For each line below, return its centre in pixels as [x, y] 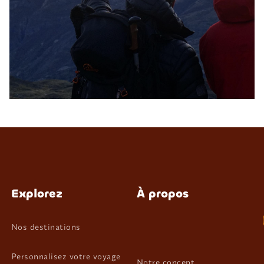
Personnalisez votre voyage [66, 256]
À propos [162, 194]
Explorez [37, 194]
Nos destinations [46, 227]
